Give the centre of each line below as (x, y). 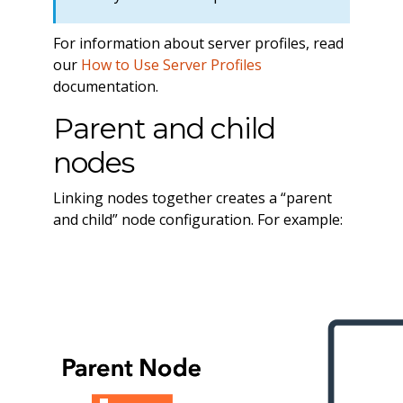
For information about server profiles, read (198, 43)
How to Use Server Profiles (171, 64)
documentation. (105, 86)
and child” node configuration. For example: (197, 219)
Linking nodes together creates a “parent (192, 197)
